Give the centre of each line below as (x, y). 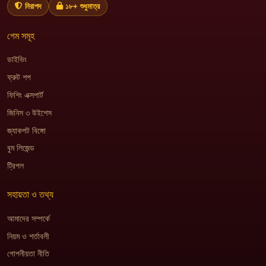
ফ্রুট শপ (19, 78)
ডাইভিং (17, 60)
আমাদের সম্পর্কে (28, 218)
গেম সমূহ (21, 36)
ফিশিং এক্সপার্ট (25, 95)
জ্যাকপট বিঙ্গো (26, 131)
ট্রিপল (15, 166)
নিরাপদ (33, 6)
